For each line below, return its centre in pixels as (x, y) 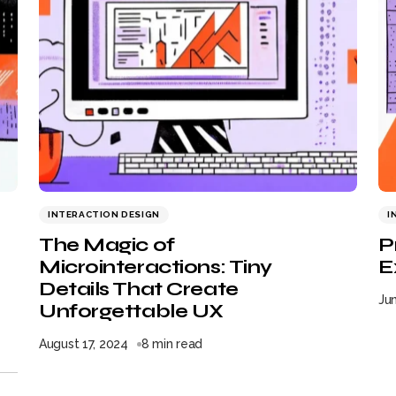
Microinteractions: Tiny (156, 267)
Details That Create (139, 289)
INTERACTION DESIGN (104, 214)
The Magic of (107, 245)
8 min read (172, 344)
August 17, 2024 (84, 344)
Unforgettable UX (131, 311)
